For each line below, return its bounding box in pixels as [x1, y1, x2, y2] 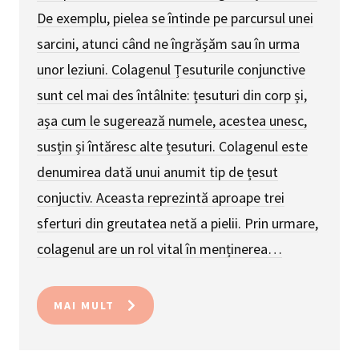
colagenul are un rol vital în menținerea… [37, 239, 282, 258]
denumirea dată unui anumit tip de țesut [37, 162, 278, 181]
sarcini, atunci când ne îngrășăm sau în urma [37, 34, 300, 53]
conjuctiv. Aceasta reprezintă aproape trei [37, 188, 284, 207]
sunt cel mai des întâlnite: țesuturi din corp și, [37, 85, 307, 104]
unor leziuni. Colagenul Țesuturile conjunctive [37, 59, 305, 79]
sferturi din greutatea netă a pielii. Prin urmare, [37, 213, 318, 232]
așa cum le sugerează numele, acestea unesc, [37, 111, 307, 130]
